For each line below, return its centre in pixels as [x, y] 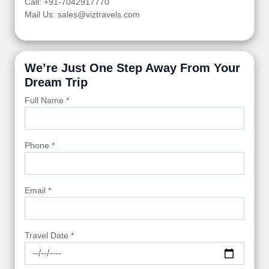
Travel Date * [49, 236]
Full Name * [47, 101]
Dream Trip [56, 83]
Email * [38, 191]
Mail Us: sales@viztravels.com [82, 15]
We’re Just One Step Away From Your [132, 68]
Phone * [40, 146]
